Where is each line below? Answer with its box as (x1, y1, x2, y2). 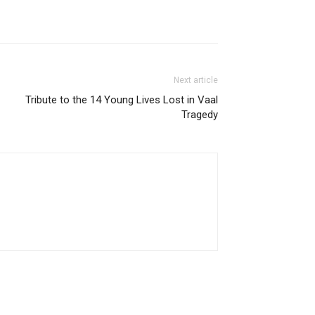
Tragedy (181, 108, 218, 121)
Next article (174, 75, 218, 85)
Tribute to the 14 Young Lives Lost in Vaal (25, 93, 218, 106)
